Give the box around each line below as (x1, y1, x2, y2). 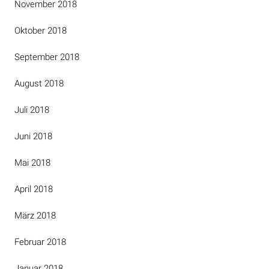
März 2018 (14, 210, 56, 221)
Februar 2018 (14, 237, 66, 247)
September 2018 (14, 52, 79, 62)
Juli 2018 (14, 104, 49, 115)
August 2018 (14, 78, 64, 89)
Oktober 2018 (14, 25, 67, 36)
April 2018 (14, 184, 53, 195)
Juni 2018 (14, 131, 52, 142)
